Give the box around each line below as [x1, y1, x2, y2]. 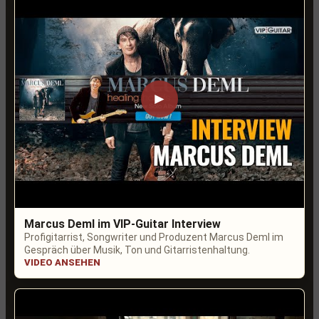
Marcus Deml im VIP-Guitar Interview [24, 216, 221, 231]
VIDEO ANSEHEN [24, 256, 100, 268]
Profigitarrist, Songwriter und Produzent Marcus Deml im [24, 231, 283, 243]
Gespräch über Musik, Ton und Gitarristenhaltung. [24, 244, 250, 256]
